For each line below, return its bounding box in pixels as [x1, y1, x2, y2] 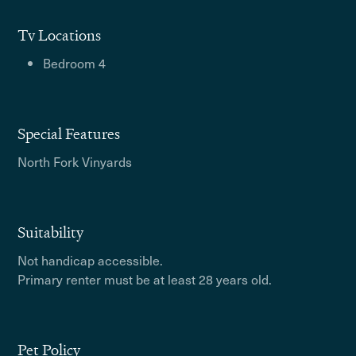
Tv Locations [17, 25, 102, 45]
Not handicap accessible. [17, 250, 164, 269]
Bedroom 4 [43, 53, 106, 72]
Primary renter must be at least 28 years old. [17, 269, 273, 288]
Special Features [17, 124, 121, 144]
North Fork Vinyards [17, 152, 133, 171]
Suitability [17, 222, 84, 242]
